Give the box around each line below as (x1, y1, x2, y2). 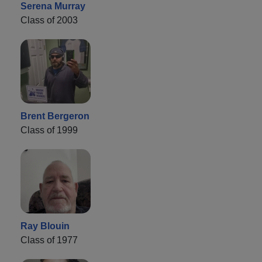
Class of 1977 (20, 235, 78, 245)
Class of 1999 (20, 125, 78, 135)
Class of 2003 (20, 15, 78, 25)
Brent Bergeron (20, 111, 89, 121)
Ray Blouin (20, 220, 70, 231)
